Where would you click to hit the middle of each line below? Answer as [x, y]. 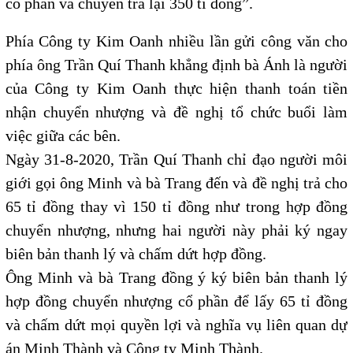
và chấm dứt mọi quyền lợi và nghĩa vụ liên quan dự [176, 325]
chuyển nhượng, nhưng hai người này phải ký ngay [176, 230]
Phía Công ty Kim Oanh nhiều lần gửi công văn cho [176, 41]
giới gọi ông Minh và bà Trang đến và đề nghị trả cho [176, 183]
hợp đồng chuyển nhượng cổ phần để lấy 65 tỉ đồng [176, 301]
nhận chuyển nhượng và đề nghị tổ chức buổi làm [176, 112]
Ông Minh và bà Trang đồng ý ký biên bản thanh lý [176, 277]
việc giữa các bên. [63, 136]
